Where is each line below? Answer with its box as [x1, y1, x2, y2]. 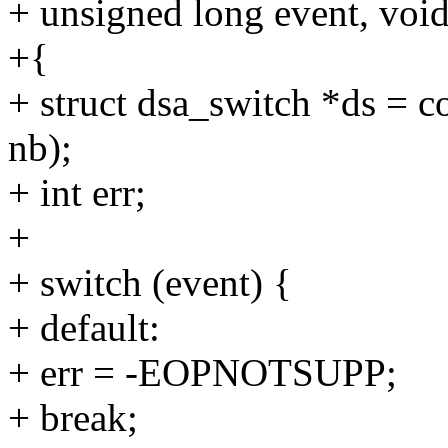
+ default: [8, 306, 160, 350]
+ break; [8, 396, 138, 440]
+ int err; [8, 171, 146, 215]
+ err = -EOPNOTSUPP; [8, 351, 397, 395]
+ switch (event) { [8, 261, 292, 305]
